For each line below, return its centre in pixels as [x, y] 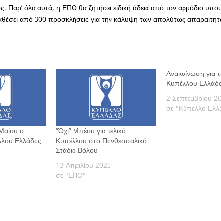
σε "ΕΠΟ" [71, 175]
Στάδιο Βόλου [77, 150]
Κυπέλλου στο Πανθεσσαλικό [101, 141]
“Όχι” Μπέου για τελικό [91, 131]
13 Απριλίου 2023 [83, 165]
